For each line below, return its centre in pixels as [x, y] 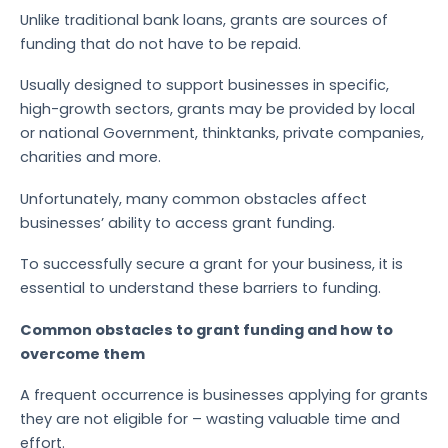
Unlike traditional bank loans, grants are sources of [204, 19]
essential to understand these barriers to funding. [200, 288]
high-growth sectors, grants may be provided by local [217, 109]
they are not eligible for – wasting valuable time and [210, 419]
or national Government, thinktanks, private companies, [222, 133]
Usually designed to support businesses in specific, [204, 85]
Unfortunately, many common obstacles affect [193, 198]
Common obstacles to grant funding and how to [206, 329]
